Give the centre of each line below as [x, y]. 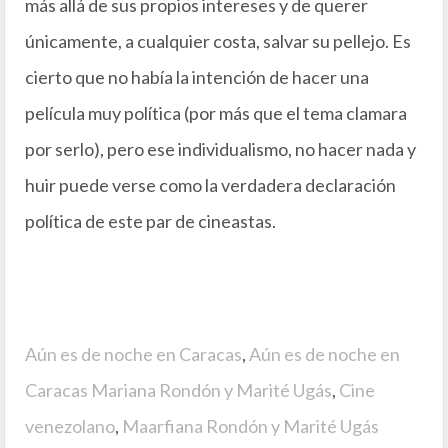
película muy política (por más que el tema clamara [216, 113]
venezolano [70, 426]
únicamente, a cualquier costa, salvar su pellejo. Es [218, 41]
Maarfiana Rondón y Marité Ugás [250, 426]
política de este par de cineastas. [150, 221]
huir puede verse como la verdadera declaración [210, 185]
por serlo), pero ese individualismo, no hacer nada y [220, 149]
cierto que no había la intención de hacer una [197, 77]
